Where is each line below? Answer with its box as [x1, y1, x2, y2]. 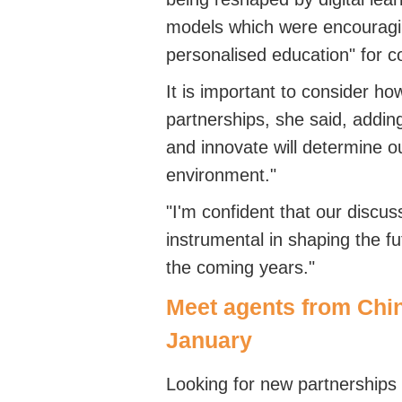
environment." [166, 164, 276, 185]
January [166, 327, 252, 353]
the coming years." [166, 257, 315, 277]
